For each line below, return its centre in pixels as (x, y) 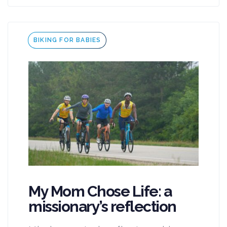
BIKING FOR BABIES (67, 40)
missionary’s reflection (102, 206)
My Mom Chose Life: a (100, 191)
